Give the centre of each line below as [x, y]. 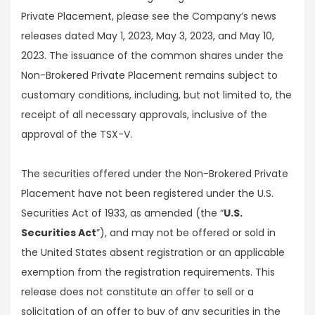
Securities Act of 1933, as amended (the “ [122, 213]
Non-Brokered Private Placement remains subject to [149, 76]
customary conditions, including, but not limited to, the [156, 95]
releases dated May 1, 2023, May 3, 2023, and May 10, [148, 36]
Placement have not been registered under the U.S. [147, 194]
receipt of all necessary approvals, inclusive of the [144, 115]
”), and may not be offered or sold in [186, 233]
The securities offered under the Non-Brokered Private [155, 174]
